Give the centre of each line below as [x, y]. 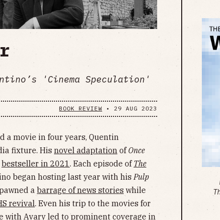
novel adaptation [86, 150]
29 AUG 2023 [135, 109]
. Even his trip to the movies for [93, 203]
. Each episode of [102, 163]
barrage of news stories [80, 190]
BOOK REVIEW [81, 109]
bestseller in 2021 [36, 163]
